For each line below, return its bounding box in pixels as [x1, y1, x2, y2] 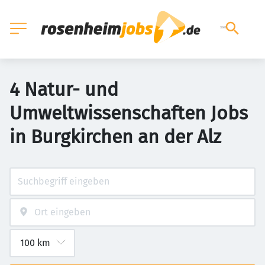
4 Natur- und [9, 78, 118, 101]
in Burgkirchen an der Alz [9, 125, 221, 148]
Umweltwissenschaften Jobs [9, 102, 248, 124]
